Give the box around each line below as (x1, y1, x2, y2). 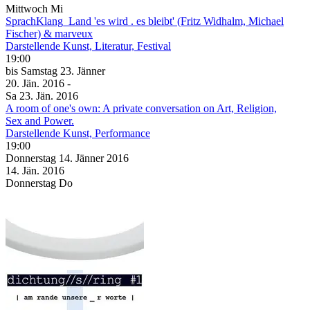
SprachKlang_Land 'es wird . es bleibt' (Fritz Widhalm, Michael (6, 15, 284, 27)
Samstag (21, 64, 60, 77)
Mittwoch (6, 2, 48, 15)
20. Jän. (6, 77, 42, 89)
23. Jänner (60, 64, 105, 77)
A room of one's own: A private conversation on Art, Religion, (6, 102, 277, 114)
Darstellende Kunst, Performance (6, 127, 150, 139)
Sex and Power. (6, 114, 74, 127)
